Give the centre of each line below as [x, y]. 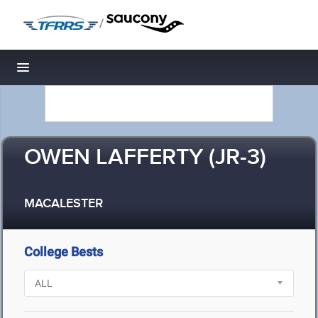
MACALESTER [64, 204]
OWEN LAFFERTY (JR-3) [145, 158]
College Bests [64, 252]
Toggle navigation [71, 71]
